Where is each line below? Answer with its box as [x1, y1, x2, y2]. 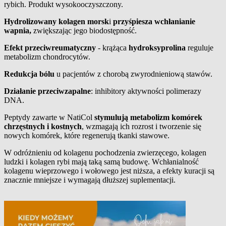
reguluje [188, 43, 213, 52]
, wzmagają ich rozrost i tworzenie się [82, 122, 201, 131]
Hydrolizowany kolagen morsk [4, 17, 109, 26]
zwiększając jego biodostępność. [31, 26, 137, 35]
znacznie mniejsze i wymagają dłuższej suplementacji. [4, 175, 176, 184]
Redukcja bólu [4, 69, 56, 78]
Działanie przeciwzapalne [4, 86, 91, 95]
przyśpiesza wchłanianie [113, 17, 195, 26]
